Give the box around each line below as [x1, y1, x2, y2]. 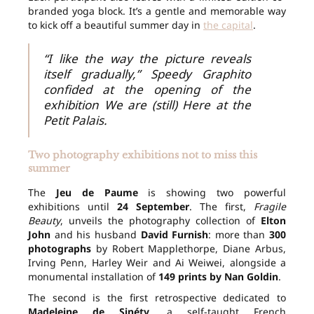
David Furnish [140, 228, 209, 242]
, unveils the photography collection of [60, 214, 261, 228]
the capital [203, 18, 253, 32]
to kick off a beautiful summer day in [28, 18, 203, 32]
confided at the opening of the [43, 81, 251, 98]
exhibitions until [28, 200, 117, 214]
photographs [28, 242, 91, 256]
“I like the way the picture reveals [43, 50, 251, 67]
